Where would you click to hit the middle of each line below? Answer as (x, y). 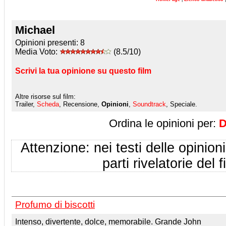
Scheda (48, 104)
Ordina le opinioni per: (164, 123)
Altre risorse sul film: (45, 96)
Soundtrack (149, 104)
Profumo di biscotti (55, 204)
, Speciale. (182, 104)
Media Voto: (37, 51)
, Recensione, (80, 104)
